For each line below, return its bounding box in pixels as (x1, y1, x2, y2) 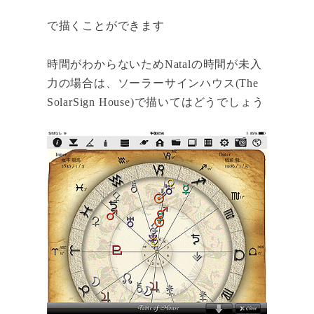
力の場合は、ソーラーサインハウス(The (46, 76, 259, 89)
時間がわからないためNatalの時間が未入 (46, 57, 262, 70)
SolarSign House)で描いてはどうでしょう (46, 95, 264, 108)
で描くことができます (46, 20, 165, 32)
